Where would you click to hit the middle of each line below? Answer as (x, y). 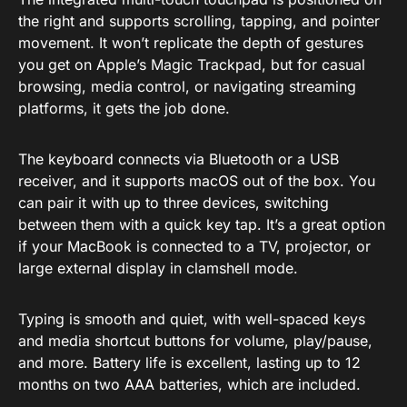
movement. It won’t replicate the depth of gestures (191, 42)
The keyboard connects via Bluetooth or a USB (179, 159)
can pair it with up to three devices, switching (174, 202)
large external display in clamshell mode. (158, 268)
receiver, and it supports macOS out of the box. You (197, 180)
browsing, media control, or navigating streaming (187, 86)
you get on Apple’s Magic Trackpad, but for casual (192, 64)
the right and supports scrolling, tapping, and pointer (199, 20)
